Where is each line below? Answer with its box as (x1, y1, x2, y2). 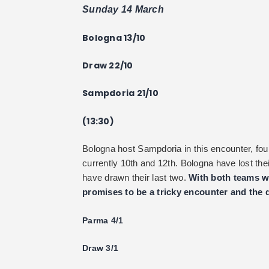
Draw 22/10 (82, 59, 133, 71)
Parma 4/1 (82, 215, 124, 225)
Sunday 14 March (82, 4, 164, 15)
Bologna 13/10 (82, 31, 146, 44)
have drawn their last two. (82, 172, 189, 183)
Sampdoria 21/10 (82, 87, 159, 100)
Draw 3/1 (82, 243, 119, 253)
